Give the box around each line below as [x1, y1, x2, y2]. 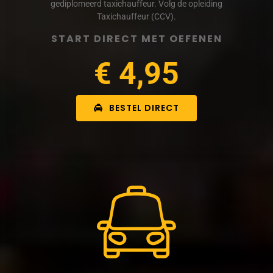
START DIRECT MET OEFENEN [51, 31, 222, 46]
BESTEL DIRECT [108, 101, 179, 114]
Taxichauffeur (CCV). [97, 11, 176, 21]
